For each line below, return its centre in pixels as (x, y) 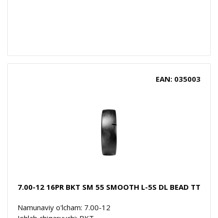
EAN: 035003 (178, 79)
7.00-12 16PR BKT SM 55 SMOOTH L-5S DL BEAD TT (109, 187)
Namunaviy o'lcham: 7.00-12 (64, 207)
